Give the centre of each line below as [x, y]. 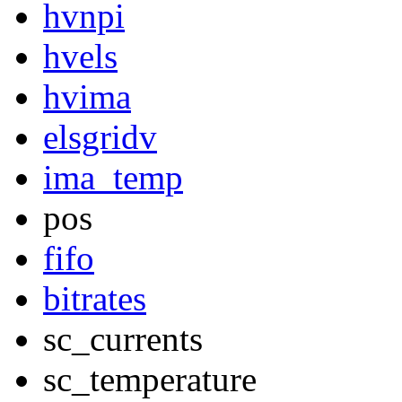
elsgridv [100, 137]
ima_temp [113, 178]
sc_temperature [150, 380]
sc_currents [123, 339]
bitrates [95, 299]
